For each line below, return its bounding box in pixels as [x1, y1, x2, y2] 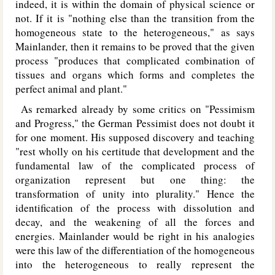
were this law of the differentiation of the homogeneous [15, 243, 255, 257]
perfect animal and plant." [15, 82, 127, 96]
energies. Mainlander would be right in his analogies [15, 229, 255, 243]
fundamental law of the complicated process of [15, 158, 255, 172]
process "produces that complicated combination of [15, 53, 255, 68]
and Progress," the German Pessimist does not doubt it [15, 116, 255, 130]
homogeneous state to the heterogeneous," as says [15, 25, 255, 39]
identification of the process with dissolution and [15, 201, 255, 215]
